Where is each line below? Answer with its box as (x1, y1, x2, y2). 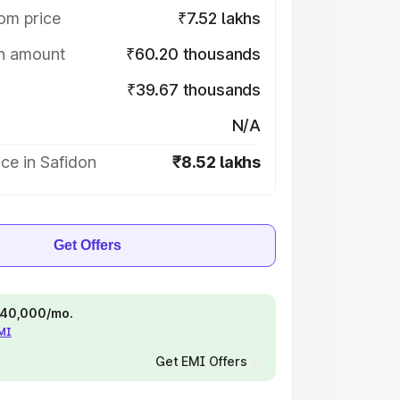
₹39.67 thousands (126, 80, 261, 99)
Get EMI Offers (154, 354, 247, 369)
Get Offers (54, 237, 121, 253)
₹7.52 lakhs (177, 9, 261, 28)
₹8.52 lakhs (171, 153, 261, 171)
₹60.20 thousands (125, 45, 261, 63)
